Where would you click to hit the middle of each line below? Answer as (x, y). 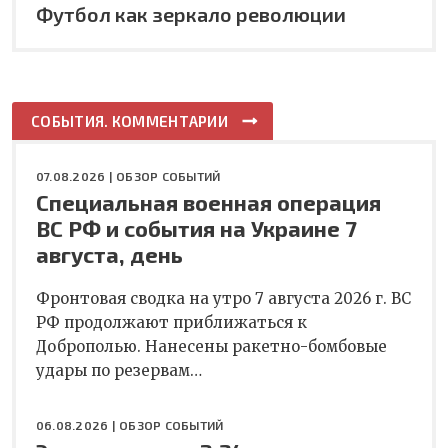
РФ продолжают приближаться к (171, 322)
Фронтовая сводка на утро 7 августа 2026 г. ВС (223, 298)
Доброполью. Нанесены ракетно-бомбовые (211, 346)
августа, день (109, 253)
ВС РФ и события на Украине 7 (196, 227)
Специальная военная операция (208, 201)
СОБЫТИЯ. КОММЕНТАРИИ (129, 120)
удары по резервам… (119, 370)
